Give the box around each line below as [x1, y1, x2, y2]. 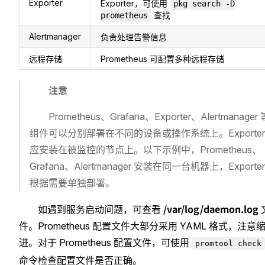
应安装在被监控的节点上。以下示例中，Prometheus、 [30, 143, 261, 156]
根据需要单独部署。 [30, 176, 115, 189]
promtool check [195, 238, 261, 248]
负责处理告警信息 [101, 31, 167, 42]
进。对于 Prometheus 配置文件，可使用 [19, 236, 192, 248]
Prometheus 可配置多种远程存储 [101, 53, 224, 64]
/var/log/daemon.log [163, 201, 258, 216]
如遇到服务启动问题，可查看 [38, 203, 163, 215]
